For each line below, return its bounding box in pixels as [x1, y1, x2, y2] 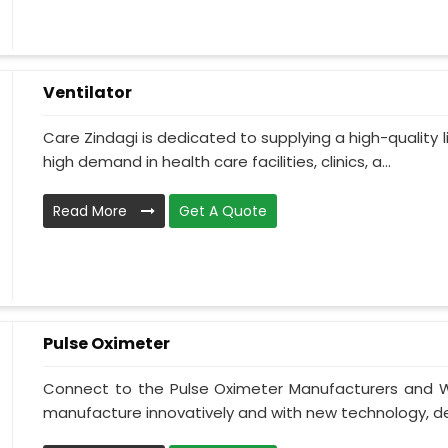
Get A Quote [179, 201, 267, 222]
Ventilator [43, 81, 132, 104]
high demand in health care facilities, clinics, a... [43, 151, 391, 173]
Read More [53, 201, 131, 222]
